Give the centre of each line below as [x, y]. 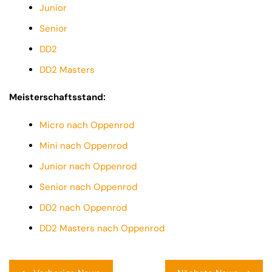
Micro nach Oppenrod [87, 125]
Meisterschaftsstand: [57, 97]
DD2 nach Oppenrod [83, 208]
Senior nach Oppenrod [88, 187]
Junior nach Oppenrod [88, 166]
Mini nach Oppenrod [83, 146]
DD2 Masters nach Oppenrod [102, 228]
